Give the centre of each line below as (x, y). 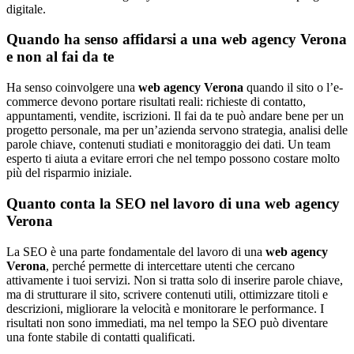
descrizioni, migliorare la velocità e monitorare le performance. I (165, 308)
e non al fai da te (60, 57)
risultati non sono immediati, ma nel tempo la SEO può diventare (167, 322)
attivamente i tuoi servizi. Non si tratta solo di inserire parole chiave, (175, 280)
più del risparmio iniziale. (69, 173)
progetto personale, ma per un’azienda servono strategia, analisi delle (177, 130)
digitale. (26, 9)
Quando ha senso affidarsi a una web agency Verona (177, 40)
